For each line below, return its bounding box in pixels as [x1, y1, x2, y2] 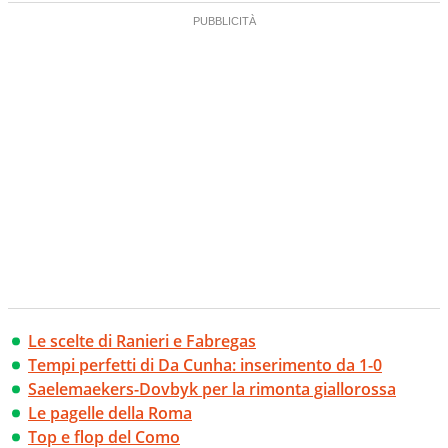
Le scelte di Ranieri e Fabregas [28, 330, 256, 353]
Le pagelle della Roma [28, 402, 192, 425]
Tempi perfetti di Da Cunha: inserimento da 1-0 [28, 354, 382, 377]
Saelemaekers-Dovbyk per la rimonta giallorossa [28, 378, 396, 401]
